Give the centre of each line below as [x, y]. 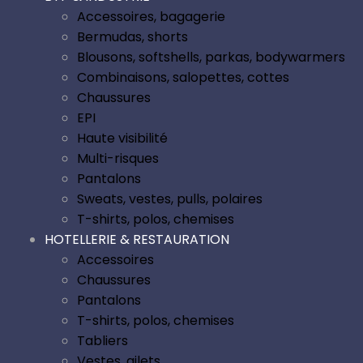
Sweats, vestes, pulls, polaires [170, 199]
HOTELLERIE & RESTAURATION [137, 240]
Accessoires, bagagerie [151, 17]
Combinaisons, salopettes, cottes [183, 78]
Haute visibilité [122, 139]
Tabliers [102, 341]
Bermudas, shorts [132, 37]
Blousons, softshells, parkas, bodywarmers [211, 58]
